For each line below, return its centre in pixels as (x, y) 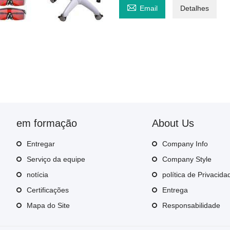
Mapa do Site (48, 205)
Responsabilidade (191, 205)
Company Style (187, 159)
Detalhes (195, 8)
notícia (37, 174)
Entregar (41, 143)
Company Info (185, 143)
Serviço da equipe (56, 159)
